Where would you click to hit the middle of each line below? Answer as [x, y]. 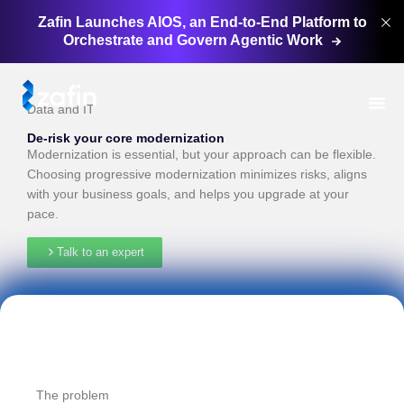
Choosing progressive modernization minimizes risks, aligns [197, 174]
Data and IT [61, 109]
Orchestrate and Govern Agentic [175, 40]
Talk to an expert [101, 252]
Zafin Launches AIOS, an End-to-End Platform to [202, 22]
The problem [73, 395]
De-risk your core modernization [126, 138]
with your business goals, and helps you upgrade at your [188, 194]
